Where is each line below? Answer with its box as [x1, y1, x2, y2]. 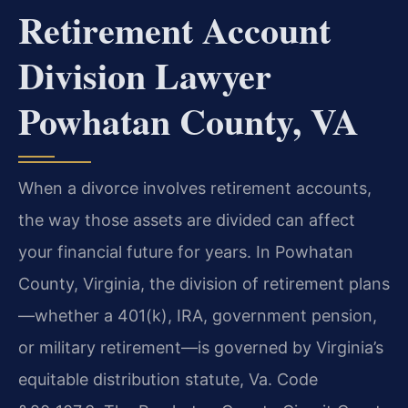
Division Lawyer [18, 47, 271, 102]
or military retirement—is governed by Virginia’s [18, 337, 383, 357]
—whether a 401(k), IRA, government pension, [18, 305, 377, 325]
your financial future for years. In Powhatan [18, 241, 353, 261]
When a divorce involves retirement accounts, [18, 178, 372, 198]
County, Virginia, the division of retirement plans [18, 273, 390, 293]
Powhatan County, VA [18, 93, 359, 148]
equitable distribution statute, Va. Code [18, 369, 318, 389]
